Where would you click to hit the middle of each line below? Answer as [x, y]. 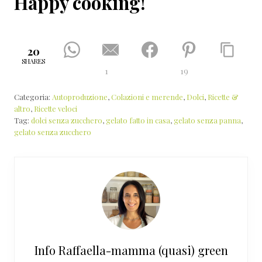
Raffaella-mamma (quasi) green [143, 250]
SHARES [34, 61]
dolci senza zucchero [67, 120]
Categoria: [33, 96]
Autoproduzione [80, 96]
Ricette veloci [56, 108]
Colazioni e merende [147, 96]
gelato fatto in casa [138, 120]
